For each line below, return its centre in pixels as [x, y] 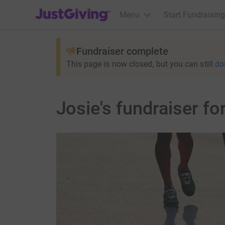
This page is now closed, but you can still [139, 64]
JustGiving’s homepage [76, 8]
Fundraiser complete [122, 51]
